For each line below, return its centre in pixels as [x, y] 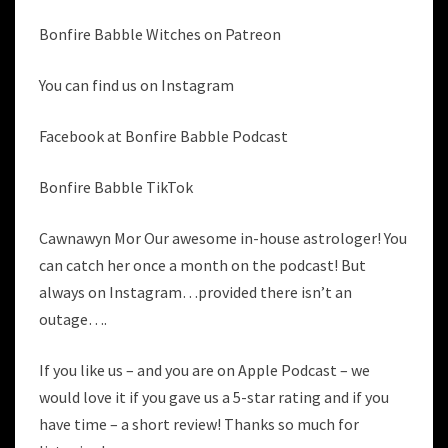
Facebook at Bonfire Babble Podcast [163, 136]
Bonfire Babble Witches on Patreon [161, 34]
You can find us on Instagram [136, 85]
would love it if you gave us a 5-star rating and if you [214, 397]
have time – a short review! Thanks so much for [199, 424]
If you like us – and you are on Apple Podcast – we [204, 370]
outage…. [73, 319]
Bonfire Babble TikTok [116, 187]
